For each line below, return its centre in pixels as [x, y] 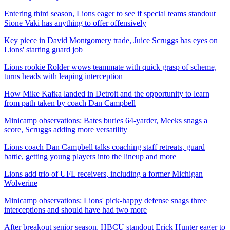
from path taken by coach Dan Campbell [70, 103]
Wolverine [21, 183]
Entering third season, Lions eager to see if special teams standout [110, 13]
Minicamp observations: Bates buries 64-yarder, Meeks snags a [106, 120]
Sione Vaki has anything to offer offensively [75, 23]
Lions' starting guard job [43, 49]
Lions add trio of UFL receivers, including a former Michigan [103, 174]
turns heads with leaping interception [63, 76]
